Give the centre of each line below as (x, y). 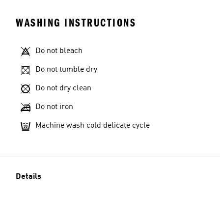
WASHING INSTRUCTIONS (76, 23)
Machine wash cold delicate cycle (93, 126)
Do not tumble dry (66, 70)
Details (28, 177)
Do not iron (54, 107)
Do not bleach (59, 51)
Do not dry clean (63, 88)
